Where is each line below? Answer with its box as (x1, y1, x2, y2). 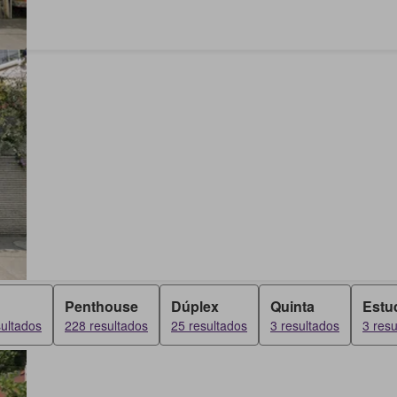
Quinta (270, 296, 315, 316)
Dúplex (171, 296, 219, 316)
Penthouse (65, 296, 138, 316)
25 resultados (171, 316, 247, 334)
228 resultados (65, 316, 148, 334)
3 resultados (270, 316, 339, 334)
